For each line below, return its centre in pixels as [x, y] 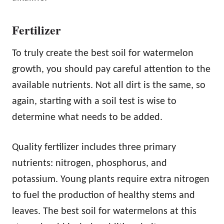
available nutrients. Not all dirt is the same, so [109, 85]
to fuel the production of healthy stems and [103, 195]
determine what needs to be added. [87, 117]
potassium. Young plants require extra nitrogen [111, 179]
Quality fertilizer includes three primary [94, 147]
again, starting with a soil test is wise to [94, 101]
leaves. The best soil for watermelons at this [104, 211]
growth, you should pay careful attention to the [111, 69]
